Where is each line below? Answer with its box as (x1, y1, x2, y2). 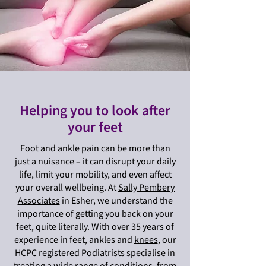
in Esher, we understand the (59, 194, 173, 208)
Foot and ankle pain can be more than (20, 142, 170, 156)
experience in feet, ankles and (14, 233, 134, 247)
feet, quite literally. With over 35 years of (16, 220, 174, 234)
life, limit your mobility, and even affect (18, 168, 172, 182)
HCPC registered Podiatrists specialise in (15, 246, 175, 260)
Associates (17, 194, 60, 208)
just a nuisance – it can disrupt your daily (14, 155, 176, 169)
